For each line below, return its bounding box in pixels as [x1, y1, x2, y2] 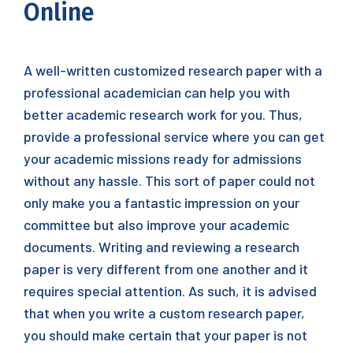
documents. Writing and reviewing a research [24, 238, 299, 255]
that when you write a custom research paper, [24, 304, 305, 321]
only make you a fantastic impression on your [24, 194, 299, 211]
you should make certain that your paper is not [24, 326, 307, 344]
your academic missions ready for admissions [24, 150, 302, 167]
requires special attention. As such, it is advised [24, 282, 317, 299]
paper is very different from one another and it [24, 260, 308, 277]
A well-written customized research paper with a [24, 61, 322, 79]
